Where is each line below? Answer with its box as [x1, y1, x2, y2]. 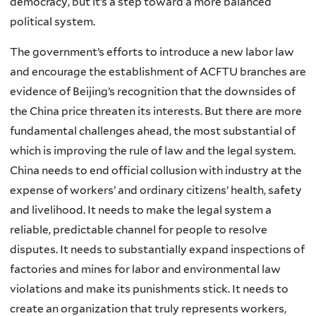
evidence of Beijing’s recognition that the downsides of [10, 85, 296, 99]
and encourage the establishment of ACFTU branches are [10, 65, 306, 79]
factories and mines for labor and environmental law [10, 262, 281, 276]
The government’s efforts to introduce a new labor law [10, 45, 294, 59]
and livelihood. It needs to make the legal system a [10, 203, 272, 217]
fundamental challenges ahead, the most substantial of [10, 124, 296, 138]
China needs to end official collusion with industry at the [10, 164, 302, 178]
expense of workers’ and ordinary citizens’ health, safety [10, 183, 302, 197]
